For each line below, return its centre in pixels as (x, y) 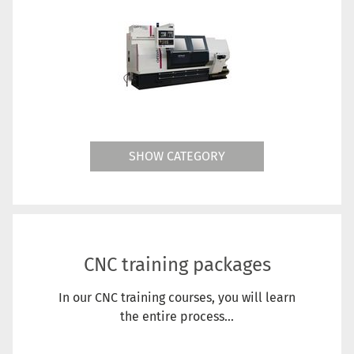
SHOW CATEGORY (177, 156)
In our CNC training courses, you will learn (177, 297)
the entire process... (177, 316)
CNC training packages (177, 264)
